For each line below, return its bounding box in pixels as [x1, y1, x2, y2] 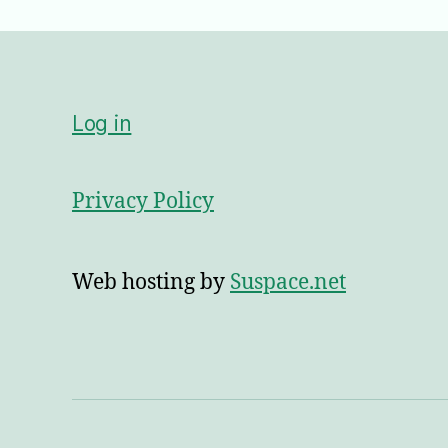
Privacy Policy [72, 188, 214, 216]
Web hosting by [72, 269, 230, 297]
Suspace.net [230, 269, 346, 297]
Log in [72, 111, 132, 137]
